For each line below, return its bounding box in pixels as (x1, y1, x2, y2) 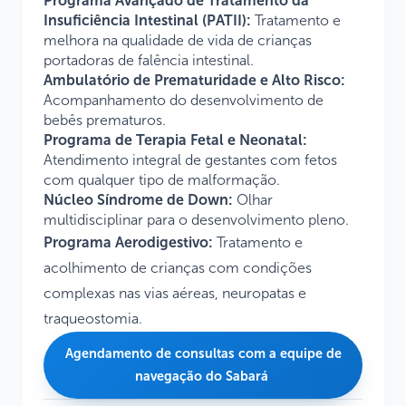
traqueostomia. (43, 310, 142, 327)
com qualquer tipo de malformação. (43, 171, 280, 188)
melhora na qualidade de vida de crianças (43, 32, 312, 49)
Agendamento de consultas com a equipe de (64, 345, 342, 362)
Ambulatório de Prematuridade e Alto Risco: (43, 72, 345, 89)
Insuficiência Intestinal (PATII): (43, 12, 251, 29)
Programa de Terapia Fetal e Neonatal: (43, 131, 307, 149)
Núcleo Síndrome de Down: (43, 191, 233, 208)
